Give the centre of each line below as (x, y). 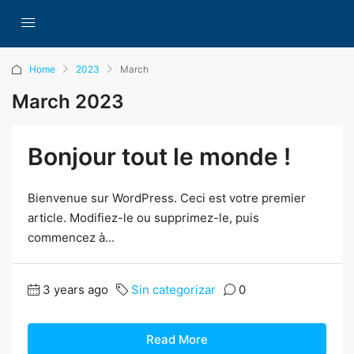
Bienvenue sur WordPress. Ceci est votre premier (167, 198)
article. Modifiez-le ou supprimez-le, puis (143, 218)
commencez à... (71, 237)
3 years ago (75, 290)
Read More (177, 339)
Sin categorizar (173, 290)
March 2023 (68, 102)
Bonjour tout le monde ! (159, 156)
